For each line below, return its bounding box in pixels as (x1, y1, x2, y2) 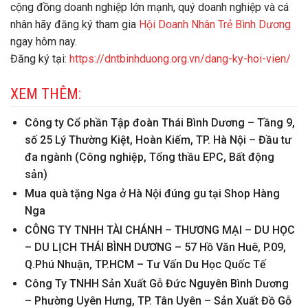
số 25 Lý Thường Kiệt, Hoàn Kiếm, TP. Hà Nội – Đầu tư (24, 133, 291, 146)
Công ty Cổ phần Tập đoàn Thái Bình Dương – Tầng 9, (24, 115, 295, 129)
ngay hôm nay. (10, 34, 77, 48)
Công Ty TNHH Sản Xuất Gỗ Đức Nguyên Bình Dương (24, 276, 289, 290)
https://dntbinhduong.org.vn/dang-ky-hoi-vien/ (69, 52, 291, 65)
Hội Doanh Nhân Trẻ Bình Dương (139, 17, 291, 31)
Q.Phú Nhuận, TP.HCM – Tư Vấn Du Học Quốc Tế (24, 257, 266, 271)
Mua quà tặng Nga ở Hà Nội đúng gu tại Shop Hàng (24, 186, 280, 200)
